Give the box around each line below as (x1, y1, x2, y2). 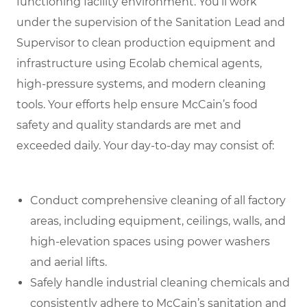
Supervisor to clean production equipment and (16, 36, 275, 49)
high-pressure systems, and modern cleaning (16, 77, 266, 90)
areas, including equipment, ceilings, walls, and (30, 214, 286, 228)
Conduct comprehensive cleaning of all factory (30, 193, 286, 207)
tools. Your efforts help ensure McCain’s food (16, 97, 258, 111)
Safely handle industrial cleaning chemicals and (30, 275, 290, 289)
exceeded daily (16, 138, 99, 152)
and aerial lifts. (30, 255, 107, 269)
